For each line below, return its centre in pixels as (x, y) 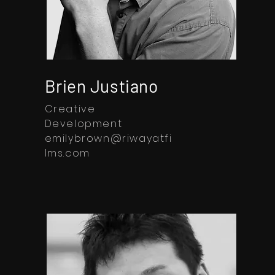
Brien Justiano (101, 86)
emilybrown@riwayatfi (108, 138)
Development (83, 123)
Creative (70, 109)
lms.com (67, 153)
